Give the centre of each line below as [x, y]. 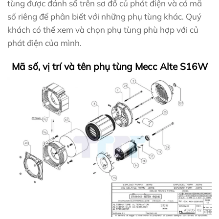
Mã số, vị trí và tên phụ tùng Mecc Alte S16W [109, 66]
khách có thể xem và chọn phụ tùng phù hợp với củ [103, 30]
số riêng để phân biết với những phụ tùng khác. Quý [104, 17]
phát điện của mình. [44, 43]
